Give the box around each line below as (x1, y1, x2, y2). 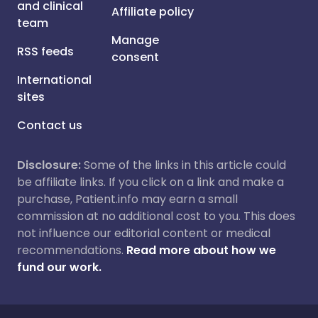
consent (111, 49, 160, 65)
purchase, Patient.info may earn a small (17, 191, 238, 207)
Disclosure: (17, 157, 81, 173)
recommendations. (17, 242, 124, 258)
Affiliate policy (111, 4, 194, 20)
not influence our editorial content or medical (17, 225, 270, 241)
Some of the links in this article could (81, 157, 286, 173)
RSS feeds (17, 43, 74, 60)
